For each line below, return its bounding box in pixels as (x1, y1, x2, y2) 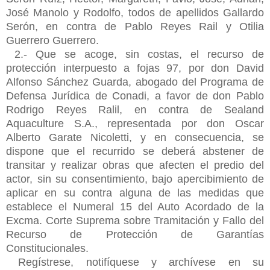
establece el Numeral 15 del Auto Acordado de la (6, 200, 264, 213)
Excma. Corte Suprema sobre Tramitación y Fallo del (6, 214, 264, 227)
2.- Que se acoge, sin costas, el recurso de (14, 48, 264, 60)
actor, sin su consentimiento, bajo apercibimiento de (6, 172, 264, 185)
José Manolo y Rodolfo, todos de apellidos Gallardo (6, 6, 264, 19)
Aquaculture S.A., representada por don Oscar (6, 117, 264, 130)
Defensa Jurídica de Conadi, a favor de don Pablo (6, 89, 264, 102)
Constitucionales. (6, 242, 89, 254)
